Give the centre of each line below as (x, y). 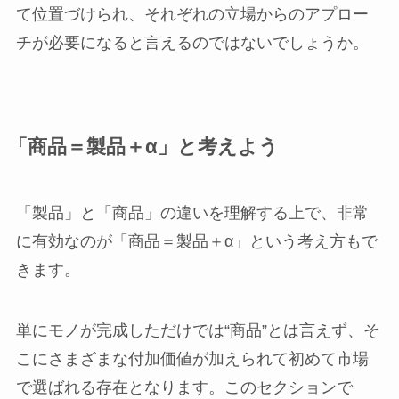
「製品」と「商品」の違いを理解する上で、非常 (192, 213)
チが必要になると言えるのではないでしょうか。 (192, 43)
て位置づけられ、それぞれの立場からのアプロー (192, 15)
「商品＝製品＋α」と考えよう (143, 147)
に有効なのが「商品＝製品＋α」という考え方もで (196, 242)
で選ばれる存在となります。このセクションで (184, 388)
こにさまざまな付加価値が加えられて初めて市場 (192, 359)
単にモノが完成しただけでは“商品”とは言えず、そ (197, 331)
